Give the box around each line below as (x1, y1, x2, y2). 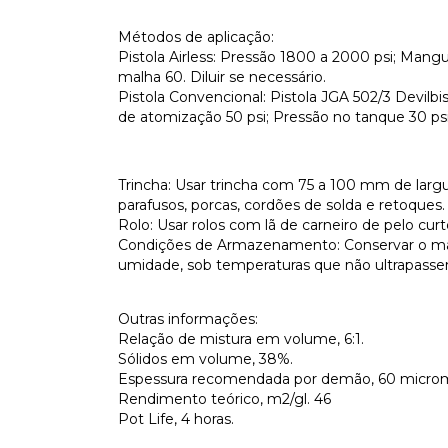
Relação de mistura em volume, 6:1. (118, 330, 364, 348)
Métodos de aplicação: (118, 28, 274, 46)
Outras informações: (118, 310, 258, 328)
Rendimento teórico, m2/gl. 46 (118, 390, 331, 408)
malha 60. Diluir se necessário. (118, 68, 326, 86)
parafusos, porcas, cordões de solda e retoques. (118, 196, 445, 214)
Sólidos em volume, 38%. (118, 350, 293, 368)
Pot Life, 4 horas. (118, 410, 234, 428)
